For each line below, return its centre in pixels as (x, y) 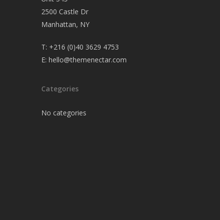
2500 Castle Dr (65, 12)
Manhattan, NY (66, 24)
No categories (64, 113)
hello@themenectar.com (88, 60)
